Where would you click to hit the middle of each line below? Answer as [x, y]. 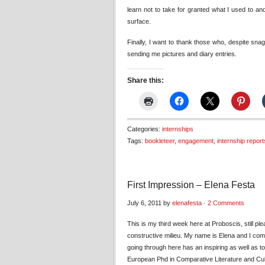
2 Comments [226, 203]
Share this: [146, 80]
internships [178, 129]
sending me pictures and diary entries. [182, 54]
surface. [139, 21]
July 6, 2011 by [150, 203]
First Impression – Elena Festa [191, 185]
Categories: [145, 129]
